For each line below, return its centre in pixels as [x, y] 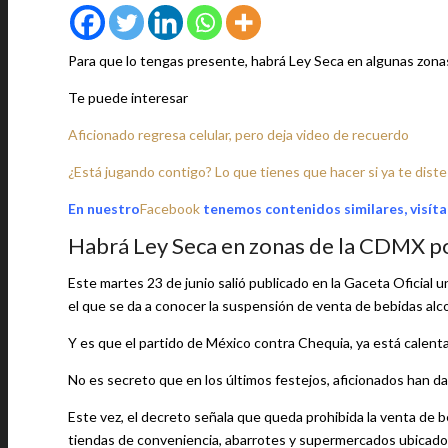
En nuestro [104, 208]
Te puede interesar [128, 97]
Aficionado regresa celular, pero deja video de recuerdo [238, 134]
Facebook [170, 208]
